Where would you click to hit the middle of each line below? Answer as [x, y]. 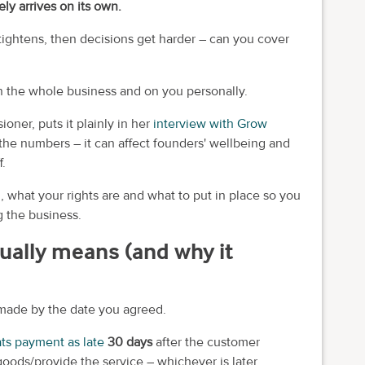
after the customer [206, 342]
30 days [130, 342]
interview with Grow [210, 124]
